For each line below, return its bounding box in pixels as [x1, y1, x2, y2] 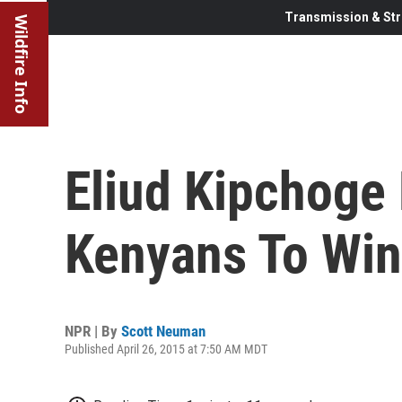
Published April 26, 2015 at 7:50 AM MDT [65, 341, 267, 356]
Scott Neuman [121, 321, 205, 340]
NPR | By [65, 321, 121, 340]
